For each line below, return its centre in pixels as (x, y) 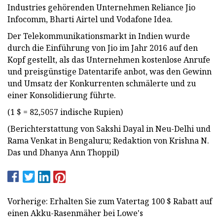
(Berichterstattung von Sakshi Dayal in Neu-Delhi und (109, 129)
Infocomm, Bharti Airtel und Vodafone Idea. (90, 19)
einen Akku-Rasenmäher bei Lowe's (75, 213)
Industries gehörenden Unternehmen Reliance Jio (101, 7)
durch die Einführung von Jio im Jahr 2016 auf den (103, 48)
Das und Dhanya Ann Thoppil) (63, 152)
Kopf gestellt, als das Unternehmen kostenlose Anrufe (109, 59)
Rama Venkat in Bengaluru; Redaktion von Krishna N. (108, 140)
